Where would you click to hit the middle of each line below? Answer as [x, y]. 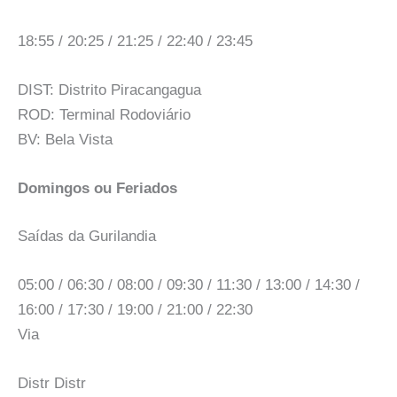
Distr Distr [52, 383]
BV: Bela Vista [65, 139]
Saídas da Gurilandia [87, 236]
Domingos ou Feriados [97, 189]
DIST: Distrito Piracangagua [109, 90]
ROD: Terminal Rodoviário [104, 114]
